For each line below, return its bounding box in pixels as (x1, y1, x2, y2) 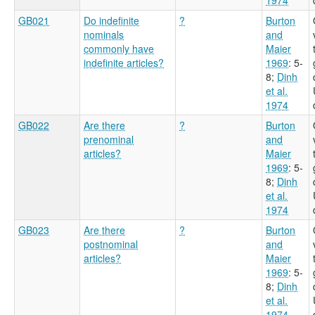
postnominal (84, 236, 138, 251)
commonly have (84, 41, 154, 56)
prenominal (84, 131, 134, 146)
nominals (84, 27, 124, 41)
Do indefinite (84, 13, 139, 27)
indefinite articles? (84, 55, 164, 70)
